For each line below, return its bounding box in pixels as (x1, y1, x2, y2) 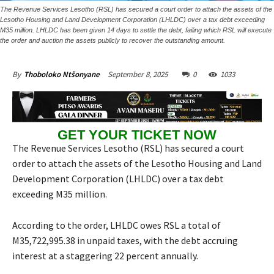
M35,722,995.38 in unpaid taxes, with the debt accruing (12, 234, 238, 247)
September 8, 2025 (108, 69, 168, 80)
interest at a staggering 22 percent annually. (12, 250, 198, 262)
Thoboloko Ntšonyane (24, 69, 100, 80)
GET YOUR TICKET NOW (57, 127, 217, 143)
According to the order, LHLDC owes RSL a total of (12, 219, 221, 232)
